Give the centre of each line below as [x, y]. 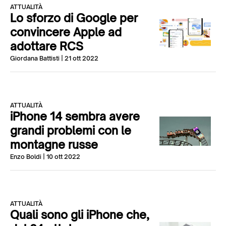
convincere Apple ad [66, 32]
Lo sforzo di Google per [74, 18]
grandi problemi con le [71, 130]
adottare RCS [47, 46]
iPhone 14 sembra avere [75, 116]
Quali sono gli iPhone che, [80, 215]
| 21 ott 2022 [79, 58]
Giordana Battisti [35, 58]
